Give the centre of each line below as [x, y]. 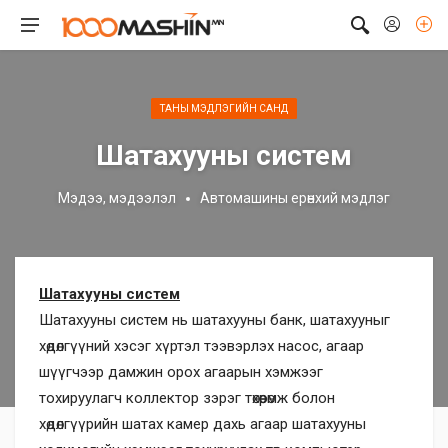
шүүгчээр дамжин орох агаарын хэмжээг [181, 372]
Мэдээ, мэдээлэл [117, 198]
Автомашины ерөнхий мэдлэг [295, 198]
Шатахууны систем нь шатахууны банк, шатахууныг [214, 320]
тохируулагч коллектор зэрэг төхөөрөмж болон [187, 398]
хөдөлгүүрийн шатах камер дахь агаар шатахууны [202, 424]
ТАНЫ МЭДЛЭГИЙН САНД [224, 108]
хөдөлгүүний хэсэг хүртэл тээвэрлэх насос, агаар [201, 346]
